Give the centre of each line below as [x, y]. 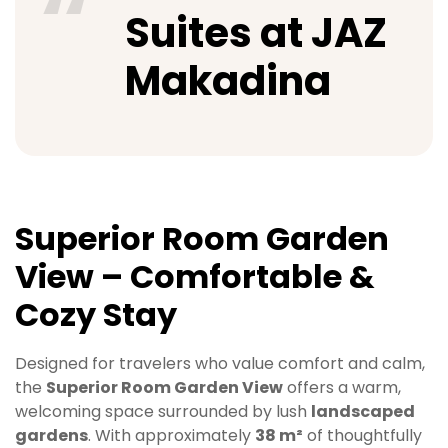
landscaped [363, 411]
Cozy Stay [96, 315]
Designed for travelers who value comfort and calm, [220, 363]
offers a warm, [342, 387]
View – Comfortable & [195, 277]
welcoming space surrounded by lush [163, 411]
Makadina [228, 80]
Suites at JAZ [256, 32]
